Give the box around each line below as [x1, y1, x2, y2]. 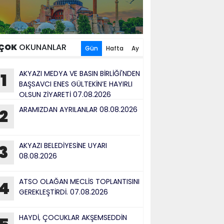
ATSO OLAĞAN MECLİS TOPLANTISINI [19, 176, 139, 186]
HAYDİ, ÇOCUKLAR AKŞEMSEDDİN [19, 212, 127, 222]
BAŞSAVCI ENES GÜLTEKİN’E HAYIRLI [19, 78, 132, 89]
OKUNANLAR [17, 41, 66, 53]
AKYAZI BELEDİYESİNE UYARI [19, 140, 107, 150]
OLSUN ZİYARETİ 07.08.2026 [19, 89, 111, 99]
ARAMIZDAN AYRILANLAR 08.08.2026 [19, 104, 137, 114]
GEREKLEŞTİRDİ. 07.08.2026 [19, 186, 108, 197]
